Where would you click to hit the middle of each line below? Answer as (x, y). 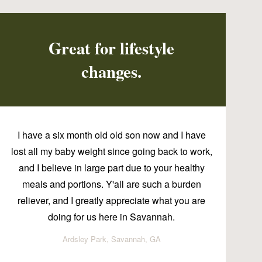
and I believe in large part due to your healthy (111, 168)
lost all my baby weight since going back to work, (111, 151)
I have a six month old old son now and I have (111, 135)
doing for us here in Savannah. (112, 217)
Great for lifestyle (112, 48)
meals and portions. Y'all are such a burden (111, 184)
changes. (112, 72)
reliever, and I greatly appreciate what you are (112, 201)
